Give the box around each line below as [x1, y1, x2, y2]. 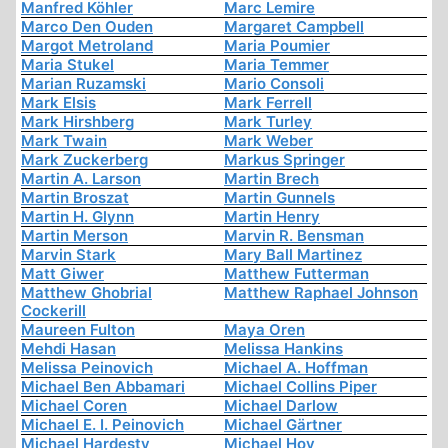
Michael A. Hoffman [224, 358, 368, 378]
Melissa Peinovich [21, 358, 153, 378]
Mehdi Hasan [21, 339, 116, 359]
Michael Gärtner [224, 415, 342, 435]
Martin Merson [21, 226, 128, 246]
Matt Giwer [21, 264, 104, 284]
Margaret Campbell [224, 17, 364, 37]
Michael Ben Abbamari [21, 377, 185, 397]
